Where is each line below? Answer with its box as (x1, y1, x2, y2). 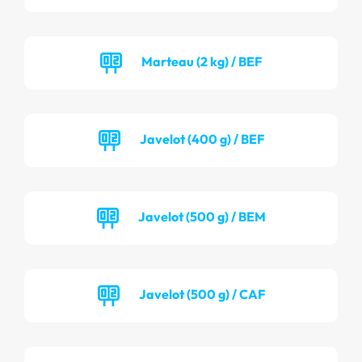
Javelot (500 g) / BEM (137, 208, 266, 225)
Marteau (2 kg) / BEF (141, 53, 262, 69)
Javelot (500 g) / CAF (138, 285, 265, 302)
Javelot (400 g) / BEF (139, 130, 264, 147)
